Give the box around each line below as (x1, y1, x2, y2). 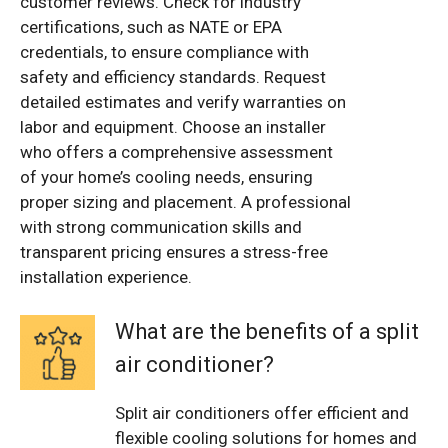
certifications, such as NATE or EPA (20, 16, 282, 37)
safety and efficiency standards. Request (20, 66, 326, 87)
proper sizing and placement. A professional (20, 191, 351, 212)
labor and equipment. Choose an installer (20, 116, 326, 137)
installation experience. (20, 266, 192, 287)
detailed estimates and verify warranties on (20, 91, 346, 112)
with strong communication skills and (20, 216, 302, 237)
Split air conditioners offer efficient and (115, 403, 409, 424)
